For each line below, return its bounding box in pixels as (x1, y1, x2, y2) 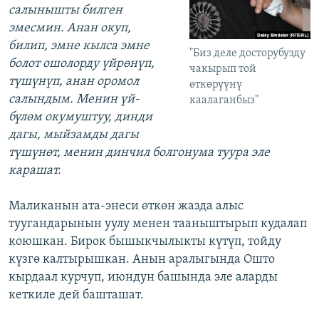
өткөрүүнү (189, 78, 243, 90)
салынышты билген (9, 4, 122, 18)
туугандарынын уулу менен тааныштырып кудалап (9, 217, 307, 231)
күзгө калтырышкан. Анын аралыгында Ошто (9, 253, 275, 267)
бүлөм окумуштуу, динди (9, 110, 152, 125)
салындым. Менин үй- (9, 93, 140, 107)
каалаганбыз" (189, 94, 259, 106)
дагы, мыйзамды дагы (9, 128, 139, 142)
